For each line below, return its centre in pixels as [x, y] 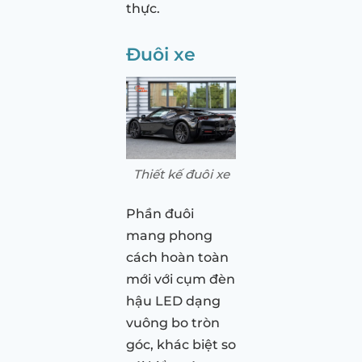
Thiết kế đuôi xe [181, 174]
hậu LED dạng [173, 301]
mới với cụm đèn [181, 279]
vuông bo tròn [173, 322]
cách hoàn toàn [177, 257]
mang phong [169, 235]
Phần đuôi [160, 213]
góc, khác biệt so [181, 344]
